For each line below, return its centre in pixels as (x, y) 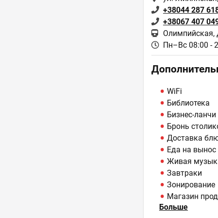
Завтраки (185, 173)
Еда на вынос (192, 150)
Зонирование (191, 185)
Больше (174, 207)
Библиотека (189, 103)
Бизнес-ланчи (192, 115)
